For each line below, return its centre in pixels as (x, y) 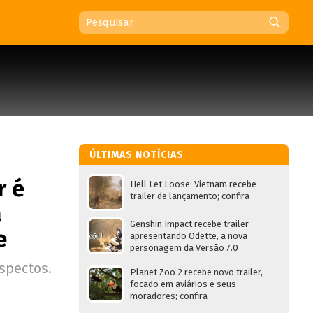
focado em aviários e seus (183, 284)
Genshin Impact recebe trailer (189, 224)
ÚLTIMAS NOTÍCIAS (137, 155)
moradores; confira (169, 296)
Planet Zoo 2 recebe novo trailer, (196, 272)
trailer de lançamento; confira (190, 196)
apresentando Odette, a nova (189, 236)
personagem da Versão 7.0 (184, 248)
